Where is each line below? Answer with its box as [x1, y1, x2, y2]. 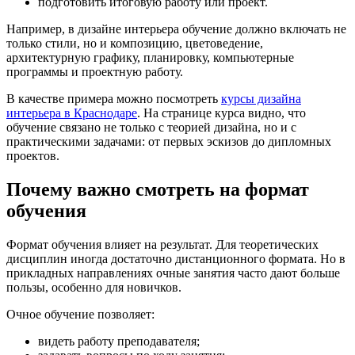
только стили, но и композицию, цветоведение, [6, 36, 263, 51]
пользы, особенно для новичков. [6, 280, 181, 294]
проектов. [6, 149, 59, 163]
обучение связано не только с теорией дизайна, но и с [6, 120, 296, 135]
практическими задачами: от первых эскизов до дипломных [6, 135, 331, 149]
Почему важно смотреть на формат [6, 178, 309, 200]
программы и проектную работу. [6, 65, 183, 79]
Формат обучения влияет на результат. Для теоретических [6, 237, 319, 251]
